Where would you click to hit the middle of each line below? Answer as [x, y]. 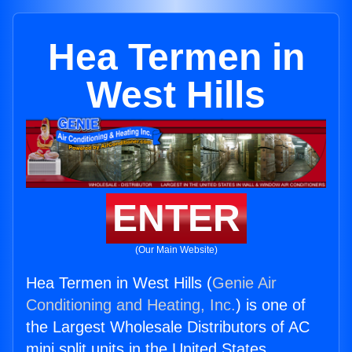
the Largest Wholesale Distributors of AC [168, 327]
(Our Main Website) [176, 250]
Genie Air [244, 283]
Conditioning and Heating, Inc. [131, 305]
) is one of [271, 305]
